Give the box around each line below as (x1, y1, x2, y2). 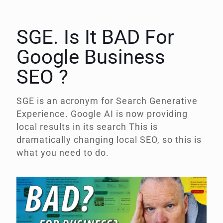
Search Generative (116, 95, 198, 106)
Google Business (16, 45, 165, 69)
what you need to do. (16, 147, 109, 158)
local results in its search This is (16, 121, 158, 132)
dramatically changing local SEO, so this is (16, 134, 202, 145)
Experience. (16, 108, 71, 119)
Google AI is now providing (71, 108, 188, 119)
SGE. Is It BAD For (16, 25, 174, 49)
